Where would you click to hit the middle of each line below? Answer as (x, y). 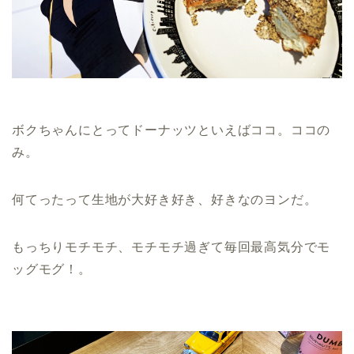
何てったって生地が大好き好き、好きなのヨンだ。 (165, 200)
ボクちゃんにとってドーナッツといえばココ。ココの (171, 130)
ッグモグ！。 (52, 269)
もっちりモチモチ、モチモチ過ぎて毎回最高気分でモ (171, 247)
